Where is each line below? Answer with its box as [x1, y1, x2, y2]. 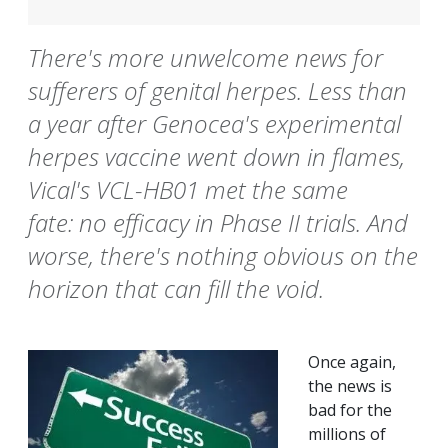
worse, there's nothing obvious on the [28, 239, 418, 273]
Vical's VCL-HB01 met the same [28, 173, 348, 207]
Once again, [308, 351, 396, 374]
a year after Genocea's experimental [28, 107, 401, 141]
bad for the [308, 399, 392, 422]
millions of [308, 423, 386, 446]
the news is [308, 375, 392, 398]
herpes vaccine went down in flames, [28, 140, 405, 174]
